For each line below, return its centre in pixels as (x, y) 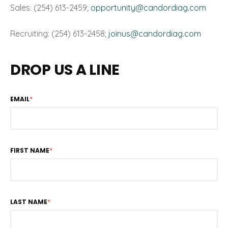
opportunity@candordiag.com (148, 8)
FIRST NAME (30, 150)
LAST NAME (29, 202)
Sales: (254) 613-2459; (50, 8)
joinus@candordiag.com (155, 33)
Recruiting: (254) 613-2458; (59, 33)
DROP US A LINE (65, 69)
